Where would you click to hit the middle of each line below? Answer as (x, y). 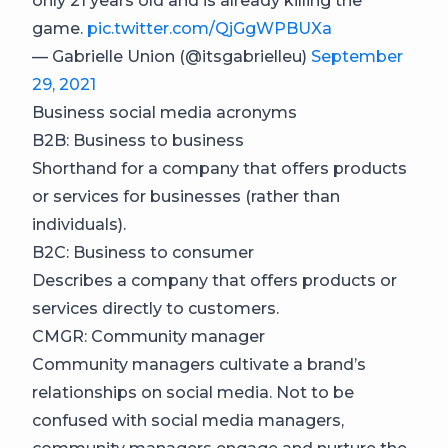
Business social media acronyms (164, 112)
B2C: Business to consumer (143, 252)
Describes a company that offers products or (214, 280)
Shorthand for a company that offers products (219, 168)
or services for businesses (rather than (186, 196)
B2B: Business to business (138, 140)
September (357, 56)
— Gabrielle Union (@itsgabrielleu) (171, 56)
